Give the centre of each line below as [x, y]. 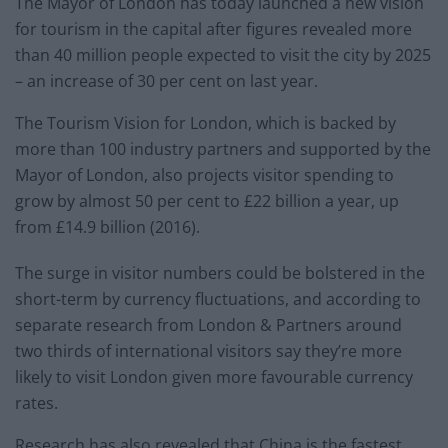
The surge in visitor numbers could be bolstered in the [220, 273]
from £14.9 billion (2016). [107, 227]
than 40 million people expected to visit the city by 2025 [223, 55]
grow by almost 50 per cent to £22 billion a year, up [207, 201]
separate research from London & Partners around [208, 325]
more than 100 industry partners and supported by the [223, 149]
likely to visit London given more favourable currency [214, 377]
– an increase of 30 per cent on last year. [166, 81]
